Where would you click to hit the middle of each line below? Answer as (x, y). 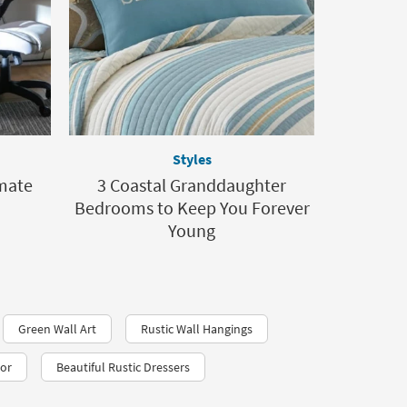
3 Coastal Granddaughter (192, 185)
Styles (192, 159)
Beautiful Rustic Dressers (123, 367)
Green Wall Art (57, 329)
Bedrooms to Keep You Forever (192, 208)
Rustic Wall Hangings (197, 329)
